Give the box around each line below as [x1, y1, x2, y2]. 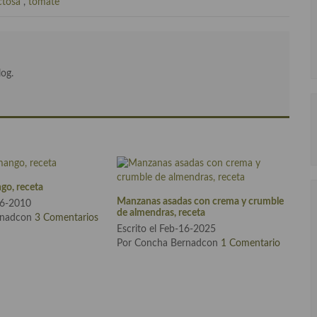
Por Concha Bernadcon [117, 238, 221, 249]
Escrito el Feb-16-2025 [117, 224, 217, 235]
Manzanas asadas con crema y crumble [117, 196, 284, 207]
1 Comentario [221, 238, 281, 249]
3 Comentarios [35, 213, 99, 224]
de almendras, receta [117, 207, 206, 218]
